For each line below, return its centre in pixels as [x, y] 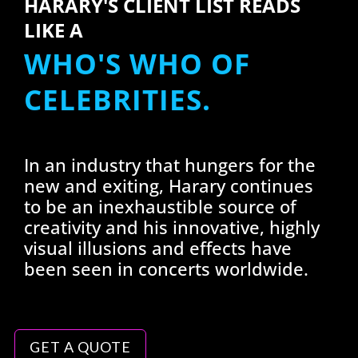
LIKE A [53, 30]
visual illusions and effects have [157, 248]
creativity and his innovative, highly [171, 227]
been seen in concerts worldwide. [166, 269]
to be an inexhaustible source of [160, 207]
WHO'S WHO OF [137, 64]
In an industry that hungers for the [169, 165]
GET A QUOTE [80, 346]
